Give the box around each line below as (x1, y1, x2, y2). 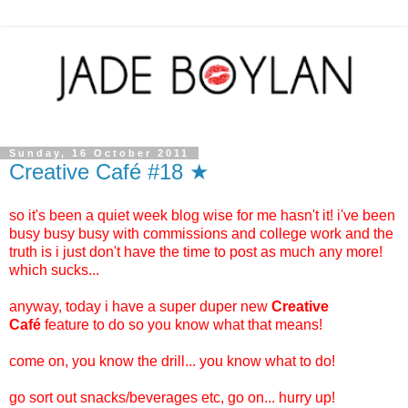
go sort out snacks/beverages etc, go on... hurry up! (9, 389, 335, 405)
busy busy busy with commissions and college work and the (9, 225, 393, 241)
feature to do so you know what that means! (41, 316, 322, 332)
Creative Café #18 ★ (9, 159, 209, 184)
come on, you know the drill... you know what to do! (9, 352, 335, 369)
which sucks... (9, 261, 99, 278)
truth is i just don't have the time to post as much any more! (9, 243, 382, 260)
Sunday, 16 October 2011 (9, 148, 189, 158)
